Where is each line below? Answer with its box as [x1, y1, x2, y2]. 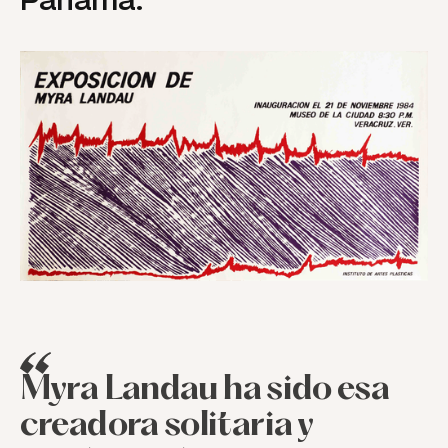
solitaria [164, 410, 293, 443]
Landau [103, 374, 218, 407]
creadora [19, 410, 159, 443]
